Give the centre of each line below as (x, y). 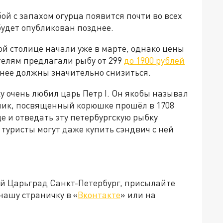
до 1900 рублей (154, 60)
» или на (138, 195)
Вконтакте (99, 195)
